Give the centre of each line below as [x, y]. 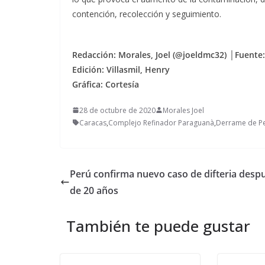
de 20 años [94, 190]
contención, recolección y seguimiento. [147, 14]
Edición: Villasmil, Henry [121, 69]
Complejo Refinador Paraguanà [161, 122]
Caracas [93, 122]
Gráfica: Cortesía [106, 84]
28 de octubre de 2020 [117, 110]
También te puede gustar [158, 226]
